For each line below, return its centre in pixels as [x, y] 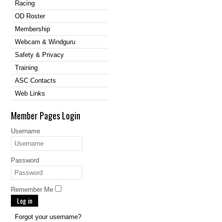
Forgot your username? [48, 217]
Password [25, 160]
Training [26, 68]
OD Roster [30, 16]
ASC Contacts [35, 81]
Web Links [30, 93]
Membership [32, 29]
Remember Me [32, 190]
